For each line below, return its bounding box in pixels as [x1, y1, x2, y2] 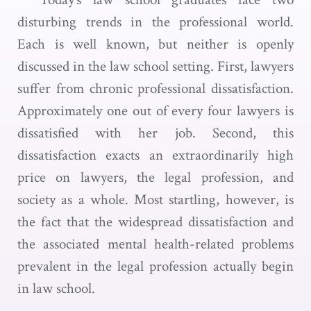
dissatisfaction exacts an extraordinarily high [17, 146, 294, 165]
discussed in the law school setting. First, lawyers [17, 57, 294, 76]
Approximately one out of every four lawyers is [17, 101, 294, 120]
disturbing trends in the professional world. [17, 12, 294, 31]
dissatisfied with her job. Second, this [17, 124, 294, 142]
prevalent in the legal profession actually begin [17, 257, 294, 276]
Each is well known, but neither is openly [17, 35, 294, 53]
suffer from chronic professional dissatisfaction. [17, 79, 294, 98]
